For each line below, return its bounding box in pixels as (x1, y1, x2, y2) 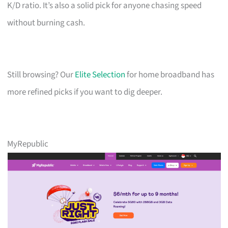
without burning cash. (7, 16, 85, 29)
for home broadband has (125, 68, 215, 81)
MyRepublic (7, 137, 49, 150)
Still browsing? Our (7, 68, 75, 81)
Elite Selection (75, 68, 126, 81)
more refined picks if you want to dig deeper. (7, 85, 163, 98)
